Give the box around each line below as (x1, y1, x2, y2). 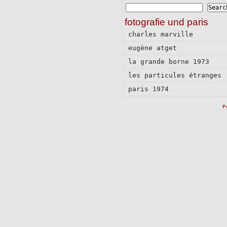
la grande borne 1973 (128, 58, 209, 66)
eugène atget (128, 44, 177, 52)
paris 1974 (128, 85, 169, 93)
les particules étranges (128, 71, 221, 80)
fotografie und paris (124, 17, 208, 28)
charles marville (128, 30, 193, 39)
